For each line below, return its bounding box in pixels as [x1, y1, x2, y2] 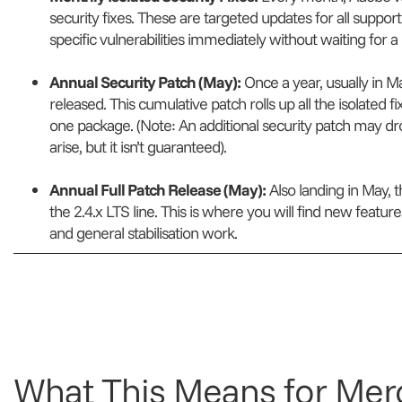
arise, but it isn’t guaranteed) [48, 136, 223, 158]
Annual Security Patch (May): [48, 72, 240, 93]
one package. [48, 115, 136, 136]
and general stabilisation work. [48, 223, 237, 244]
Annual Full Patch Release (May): [48, 179, 266, 201]
